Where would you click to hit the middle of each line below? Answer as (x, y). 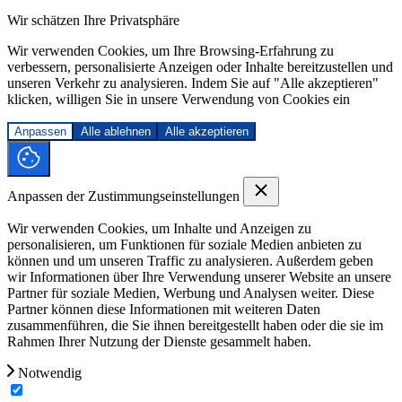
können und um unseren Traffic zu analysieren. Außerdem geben (190, 260)
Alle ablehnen (116, 131)
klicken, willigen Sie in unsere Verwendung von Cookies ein (179, 99)
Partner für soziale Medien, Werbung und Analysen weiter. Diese (191, 293)
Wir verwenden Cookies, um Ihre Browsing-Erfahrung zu (170, 50)
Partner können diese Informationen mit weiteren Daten (164, 309)
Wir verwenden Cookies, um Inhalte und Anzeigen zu (159, 228)
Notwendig (48, 372)
